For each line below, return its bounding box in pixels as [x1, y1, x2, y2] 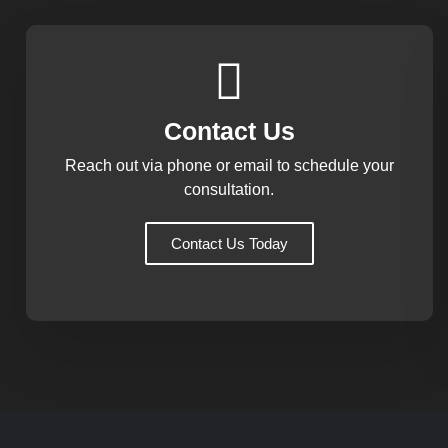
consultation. [184, 180, 275, 198]
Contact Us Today [170, 234, 288, 252]
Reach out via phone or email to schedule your [64, 156, 394, 174]
